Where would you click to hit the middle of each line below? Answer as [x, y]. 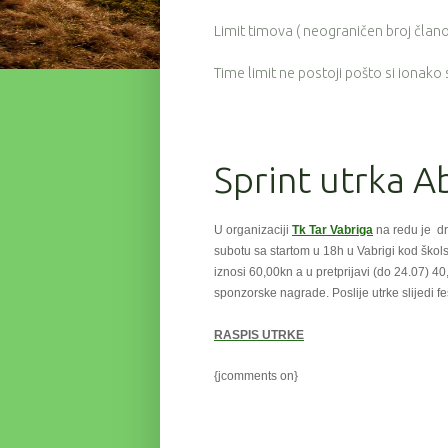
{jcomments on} [256, 376]
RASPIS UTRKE [259, 334]
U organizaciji [253, 229]
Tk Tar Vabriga [332, 229]
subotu [234, 250]
